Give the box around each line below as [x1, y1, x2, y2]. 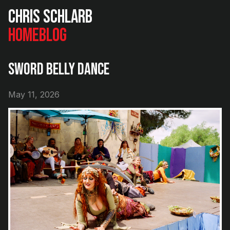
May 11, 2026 [8, 89, 60, 100]
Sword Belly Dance [8, 60, 109, 80]
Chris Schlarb [8, 6, 92, 28]
